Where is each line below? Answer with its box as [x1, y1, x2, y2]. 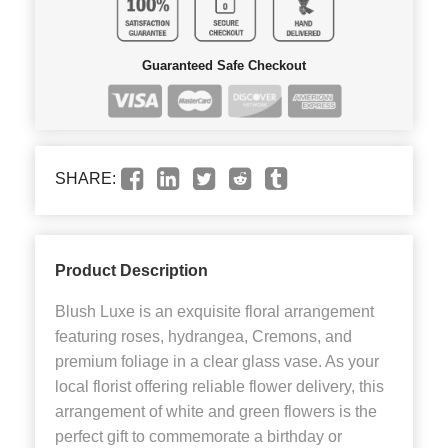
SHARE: [55, 170, 116, 188]
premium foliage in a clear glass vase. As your [55, 353, 379, 371]
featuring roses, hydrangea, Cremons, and [55, 328, 352, 346]
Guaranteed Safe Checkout [142, 57, 306, 73]
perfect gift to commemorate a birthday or [55, 428, 342, 446]
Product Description [55, 262, 208, 280]
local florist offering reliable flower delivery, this [55, 378, 384, 396]
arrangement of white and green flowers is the [55, 403, 377, 421]
